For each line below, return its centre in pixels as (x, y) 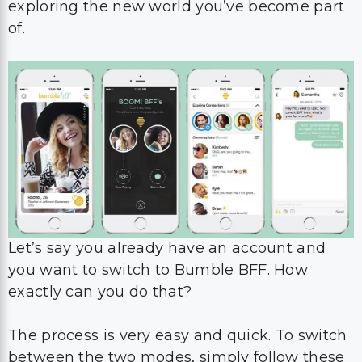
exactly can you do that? (102, 292)
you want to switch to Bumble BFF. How (158, 270)
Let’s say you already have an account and (167, 248)
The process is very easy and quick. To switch (178, 335)
